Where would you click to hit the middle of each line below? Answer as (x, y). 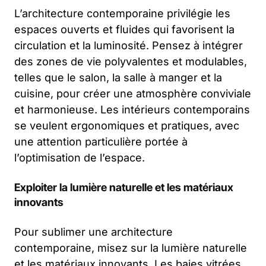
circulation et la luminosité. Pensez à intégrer (129, 45)
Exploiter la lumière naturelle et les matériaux (124, 187)
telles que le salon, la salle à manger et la (118, 77)
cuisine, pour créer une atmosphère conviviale (133, 93)
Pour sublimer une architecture (94, 232)
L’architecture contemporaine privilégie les (122, 13)
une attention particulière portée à (101, 141)
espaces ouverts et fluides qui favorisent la (124, 29)
